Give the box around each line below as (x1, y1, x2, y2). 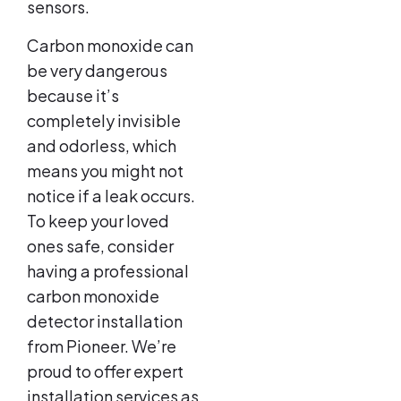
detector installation (27, 310, 183, 331)
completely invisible (27, 109, 181, 131)
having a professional (27, 260, 189, 281)
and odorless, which (27, 134, 176, 156)
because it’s (27, 84, 119, 106)
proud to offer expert (27, 360, 183, 381)
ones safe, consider (27, 235, 174, 256)
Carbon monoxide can (27, 34, 193, 55)
